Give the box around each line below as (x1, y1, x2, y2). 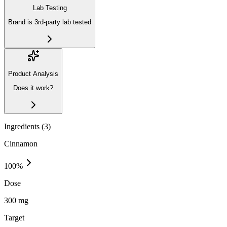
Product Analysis (8, 69, 58, 78)
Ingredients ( (4, 122, 44, 131)
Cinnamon (4, 139, 37, 148)
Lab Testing (32, 4, 67, 12)
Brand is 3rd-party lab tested (8, 18, 91, 26)
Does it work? (13, 84, 53, 92)
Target (4, 213, 24, 222)
